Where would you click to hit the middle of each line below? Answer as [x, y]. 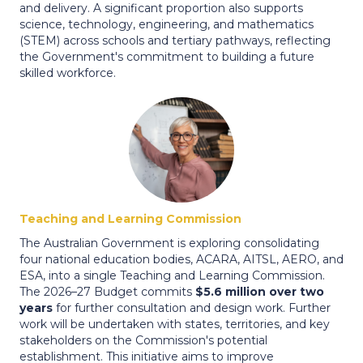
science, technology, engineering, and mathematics [167, 24]
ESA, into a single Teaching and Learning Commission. [172, 275]
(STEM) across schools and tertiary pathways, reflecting [175, 41]
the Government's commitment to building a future [167, 57]
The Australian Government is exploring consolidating [169, 243]
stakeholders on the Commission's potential [143, 340]
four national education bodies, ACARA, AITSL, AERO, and [181, 259]
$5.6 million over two [260, 292]
